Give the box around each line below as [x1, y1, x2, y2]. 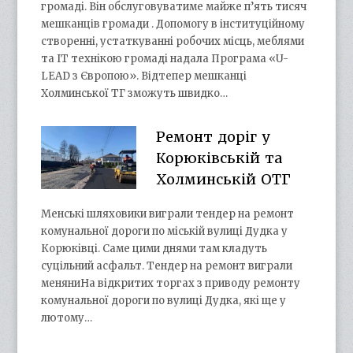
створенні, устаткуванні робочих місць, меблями [41, 34, 305, 48]
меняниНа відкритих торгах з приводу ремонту [41, 276, 301, 290]
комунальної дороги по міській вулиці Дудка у [41, 224, 288, 238]
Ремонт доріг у [155, 127, 269, 146]
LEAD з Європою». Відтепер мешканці [41, 69, 247, 83]
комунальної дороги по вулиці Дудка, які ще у [41, 293, 287, 307]
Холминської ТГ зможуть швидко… [41, 86, 229, 100]
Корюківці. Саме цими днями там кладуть [41, 241, 268, 255]
